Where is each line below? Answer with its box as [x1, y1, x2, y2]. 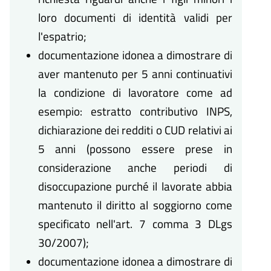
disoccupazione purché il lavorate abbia [38, 177, 232, 195]
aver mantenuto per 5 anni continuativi [38, 65, 232, 83]
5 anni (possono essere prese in [38, 140, 232, 158]
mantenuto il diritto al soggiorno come [38, 196, 232, 214]
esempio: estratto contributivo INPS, [38, 102, 232, 120]
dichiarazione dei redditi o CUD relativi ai [38, 121, 232, 139]
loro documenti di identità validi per [38, 8, 232, 27]
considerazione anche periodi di [38, 158, 232, 177]
